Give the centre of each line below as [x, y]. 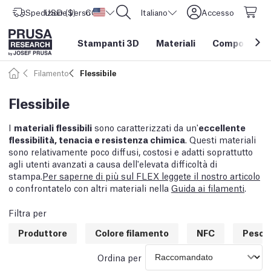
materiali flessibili [53, 127]
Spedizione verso [58, 12]
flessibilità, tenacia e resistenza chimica [97, 139]
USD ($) [60, 12]
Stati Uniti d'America [143, 12]
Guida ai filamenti [208, 187]
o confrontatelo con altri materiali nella [90, 187]
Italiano [154, 12]
